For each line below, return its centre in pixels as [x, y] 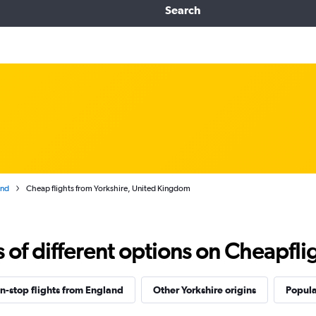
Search [182, 10]
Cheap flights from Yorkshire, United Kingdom [108, 188]
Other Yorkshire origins [204, 290]
